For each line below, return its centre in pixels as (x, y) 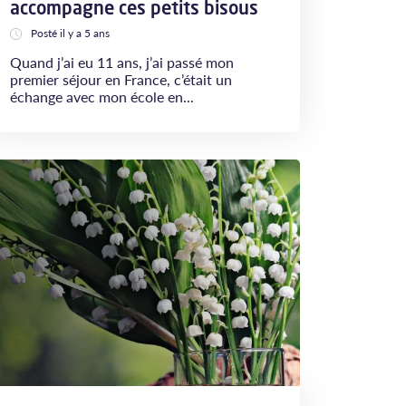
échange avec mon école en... (102, 97)
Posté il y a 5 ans (70, 33)
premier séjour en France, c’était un (121, 79)
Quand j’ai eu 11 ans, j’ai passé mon (122, 62)
